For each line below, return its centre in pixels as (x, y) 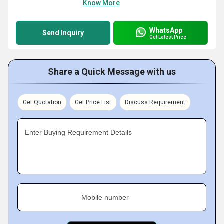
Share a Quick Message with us (112, 72)
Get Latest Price (168, 37)
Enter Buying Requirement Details (78, 132)
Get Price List (93, 102)
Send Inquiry (63, 33)
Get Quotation (42, 102)
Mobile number (105, 197)
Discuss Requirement (155, 102)
